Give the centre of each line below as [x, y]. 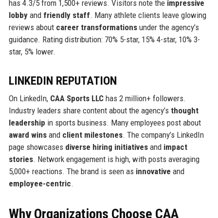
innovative [153, 172]
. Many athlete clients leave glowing [148, 15]
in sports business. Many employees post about [123, 123]
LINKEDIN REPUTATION [63, 81]
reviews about [32, 27]
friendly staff [66, 15]
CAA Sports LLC [77, 99]
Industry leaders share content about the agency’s [90, 111]
